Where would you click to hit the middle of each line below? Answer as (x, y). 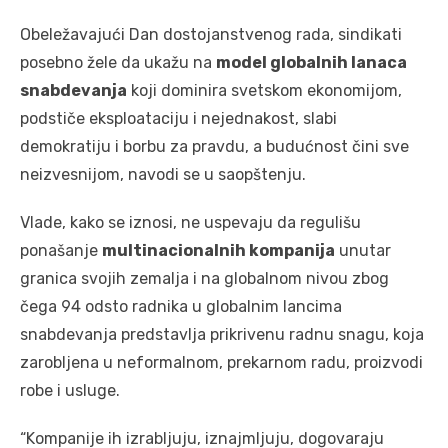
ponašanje (61, 250)
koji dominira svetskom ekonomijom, (264, 90)
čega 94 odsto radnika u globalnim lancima (181, 306)
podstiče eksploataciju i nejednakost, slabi (178, 118)
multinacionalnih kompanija (218, 250)
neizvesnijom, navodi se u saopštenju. (163, 174)
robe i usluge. (70, 390)
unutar (363, 250)
